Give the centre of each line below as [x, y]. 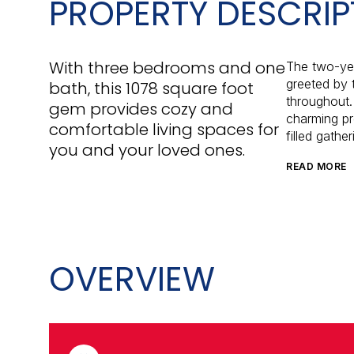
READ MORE [316, 166]
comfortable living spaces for [164, 130]
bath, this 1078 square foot [151, 88]
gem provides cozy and [141, 109]
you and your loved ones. [147, 150]
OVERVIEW [132, 279]
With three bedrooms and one [167, 68]
